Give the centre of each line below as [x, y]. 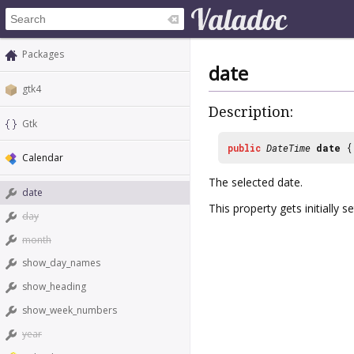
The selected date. [256, 182]
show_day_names [61, 263]
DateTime [288, 147]
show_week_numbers [70, 311]
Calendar [43, 158]
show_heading [54, 287]
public [244, 147]
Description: [251, 112]
